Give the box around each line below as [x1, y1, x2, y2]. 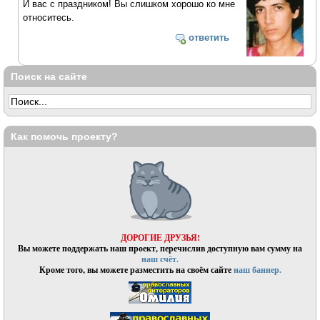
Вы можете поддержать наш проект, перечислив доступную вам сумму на [18, 241, 302, 254]
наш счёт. [141, 252, 179, 265]
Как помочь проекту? [11, 131, 118, 143]
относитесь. [23, 11, 75, 23]
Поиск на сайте [11, 71, 87, 83]
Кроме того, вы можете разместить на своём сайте [39, 263, 234, 276]
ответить [188, 32, 229, 44]
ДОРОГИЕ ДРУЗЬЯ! [120, 231, 200, 244]
